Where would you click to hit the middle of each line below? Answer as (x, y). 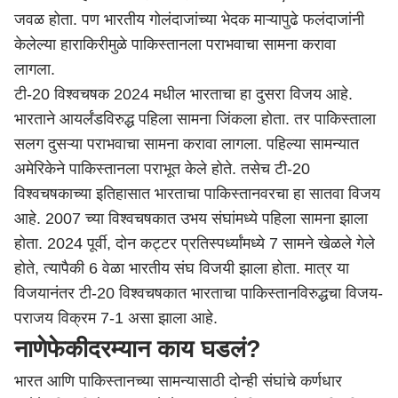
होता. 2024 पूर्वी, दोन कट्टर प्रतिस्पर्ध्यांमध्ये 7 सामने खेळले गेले (195, 243)
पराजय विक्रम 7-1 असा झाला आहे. (116, 318)
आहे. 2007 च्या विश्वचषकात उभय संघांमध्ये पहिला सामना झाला (191, 219)
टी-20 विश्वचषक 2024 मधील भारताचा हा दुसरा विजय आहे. (183, 94)
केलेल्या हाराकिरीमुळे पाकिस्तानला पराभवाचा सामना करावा (175, 44)
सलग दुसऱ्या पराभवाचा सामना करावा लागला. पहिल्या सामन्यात (187, 144)
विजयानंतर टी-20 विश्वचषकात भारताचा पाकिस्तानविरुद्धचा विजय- (199, 293)
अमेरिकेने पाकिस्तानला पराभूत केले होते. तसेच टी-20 (162, 169)
